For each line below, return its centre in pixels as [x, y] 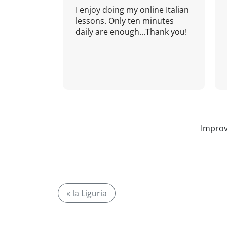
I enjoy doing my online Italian [132, 10]
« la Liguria [87, 193]
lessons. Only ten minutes [125, 21]
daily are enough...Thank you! [131, 32]
